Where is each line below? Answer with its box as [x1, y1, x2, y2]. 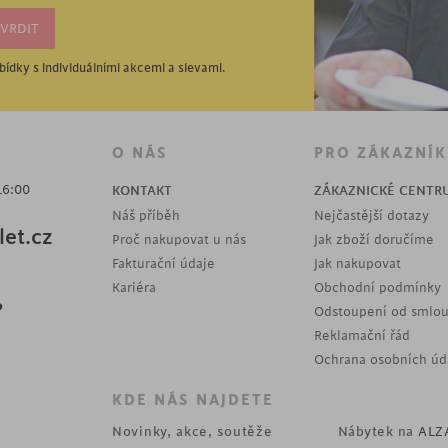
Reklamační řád [314, 328, 410, 343]
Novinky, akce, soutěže [112, 424, 273, 439]
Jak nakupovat [314, 256, 401, 271]
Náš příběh [112, 208, 180, 223]
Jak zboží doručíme [314, 232, 434, 247]
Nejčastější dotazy [314, 208, 429, 223]
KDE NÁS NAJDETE [112, 392, 274, 409]
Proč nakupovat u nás [112, 232, 246, 247]
